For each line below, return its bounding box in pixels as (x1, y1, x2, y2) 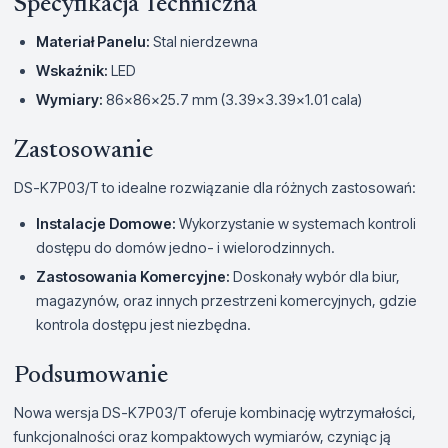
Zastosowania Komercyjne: (36, 268, 230, 286)
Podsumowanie (14, 364, 168, 389)
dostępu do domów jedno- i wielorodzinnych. (36, 239, 335, 257)
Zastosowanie (14, 139, 153, 164)
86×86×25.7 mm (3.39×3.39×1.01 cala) (103, 91, 362, 109)
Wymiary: (36, 91, 103, 109)
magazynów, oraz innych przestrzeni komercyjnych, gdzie (36, 292, 417, 310)
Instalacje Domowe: (36, 215, 176, 233)
